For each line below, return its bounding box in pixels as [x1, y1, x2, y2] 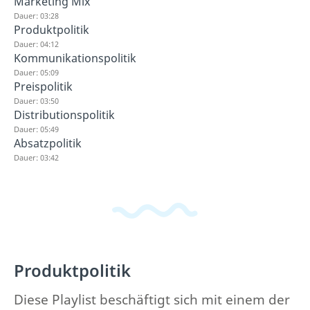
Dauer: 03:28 [14, 10, 59, 21]
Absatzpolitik [14, 136, 82, 151]
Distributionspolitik [14, 107, 115, 122]
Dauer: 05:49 [14, 124, 59, 134]
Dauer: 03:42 [14, 152, 59, 163]
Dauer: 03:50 [14, 95, 59, 106]
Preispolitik [14, 79, 73, 94]
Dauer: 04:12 [14, 39, 59, 49]
